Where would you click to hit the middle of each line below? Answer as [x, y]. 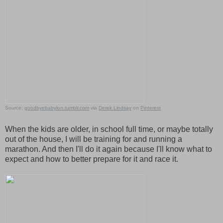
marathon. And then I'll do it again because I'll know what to [109, 149]
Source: [15, 108]
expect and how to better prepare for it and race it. [92, 159]
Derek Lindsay [115, 108]
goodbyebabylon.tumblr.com [57, 108]
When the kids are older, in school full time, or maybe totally [109, 129]
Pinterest [151, 108]
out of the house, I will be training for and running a [94, 139]
